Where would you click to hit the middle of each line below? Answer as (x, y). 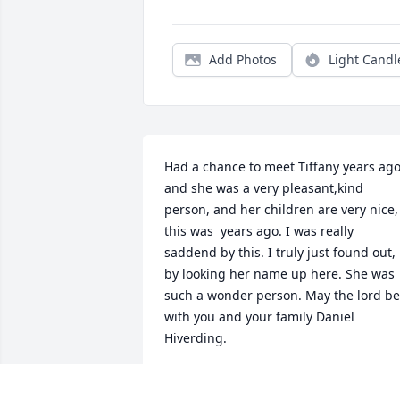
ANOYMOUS (202, 379)
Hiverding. (196, 338)
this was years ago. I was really (259, 231)
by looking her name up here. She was (279, 274)
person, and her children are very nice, (281, 210)
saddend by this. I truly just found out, (280, 253)
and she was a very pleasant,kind (264, 188)
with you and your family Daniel (259, 317)
